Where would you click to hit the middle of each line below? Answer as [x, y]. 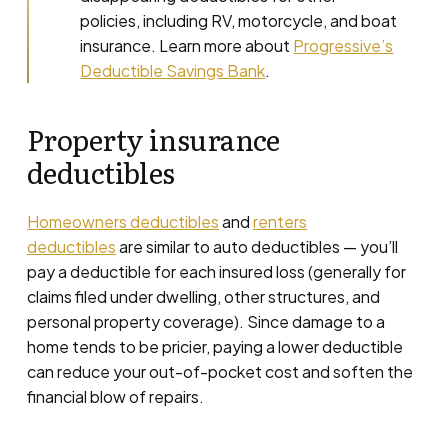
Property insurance [153, 139]
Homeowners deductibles [122, 222]
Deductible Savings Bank [173, 71]
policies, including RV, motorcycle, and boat [239, 21]
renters [279, 222]
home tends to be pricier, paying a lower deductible [214, 347]
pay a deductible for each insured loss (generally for [216, 272]
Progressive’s [343, 46]
